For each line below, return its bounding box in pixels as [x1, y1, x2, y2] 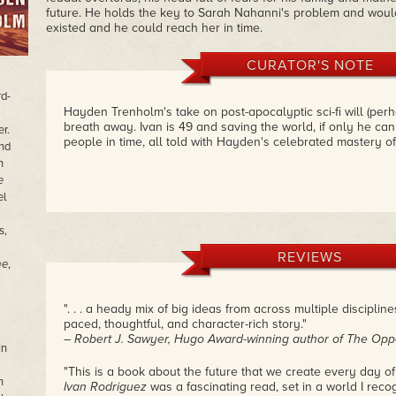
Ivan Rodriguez [63, 379, 147, 394]
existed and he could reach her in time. [45, 20, 263, 35]
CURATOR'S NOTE [246, 57, 374, 74]
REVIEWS [278, 248, 342, 266]
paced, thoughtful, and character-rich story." [63, 316, 307, 331]
